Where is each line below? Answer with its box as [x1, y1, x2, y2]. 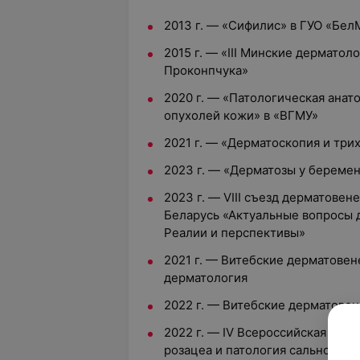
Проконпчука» [164, 63, 248, 78]
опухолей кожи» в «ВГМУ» [164, 108, 318, 123]
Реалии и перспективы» [164, 225, 305, 240]
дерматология [164, 270, 247, 285]
